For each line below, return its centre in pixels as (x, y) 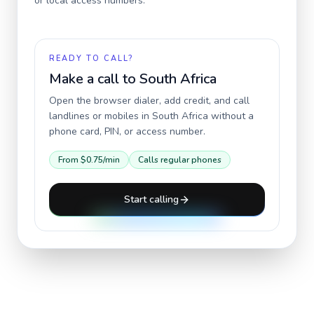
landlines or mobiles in (101, 116)
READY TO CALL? (91, 59)
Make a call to (94, 79)
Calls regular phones (180, 160)
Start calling (151, 199)
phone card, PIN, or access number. (127, 131)
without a (231, 116)
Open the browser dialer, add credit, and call (149, 101)
